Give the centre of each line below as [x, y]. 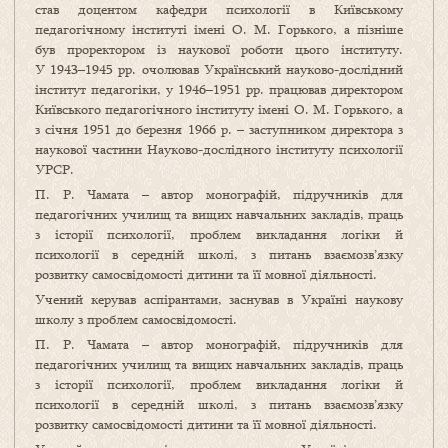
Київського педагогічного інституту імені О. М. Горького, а [219, 109]
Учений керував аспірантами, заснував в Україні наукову [219, 299]
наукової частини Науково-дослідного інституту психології [219, 149]
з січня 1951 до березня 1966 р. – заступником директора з [219, 129]
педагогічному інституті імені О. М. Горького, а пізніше [219, 29]
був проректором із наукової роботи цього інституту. [219, 49]
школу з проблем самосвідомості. [136, 319]
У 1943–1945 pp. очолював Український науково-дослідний [219, 69]
